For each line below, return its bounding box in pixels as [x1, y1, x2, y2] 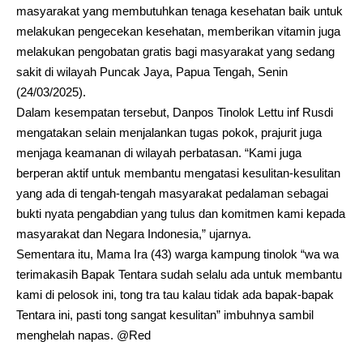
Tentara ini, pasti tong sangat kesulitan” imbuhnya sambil [16, 308, 314, 322]
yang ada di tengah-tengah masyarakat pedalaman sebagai [16, 186, 328, 200]
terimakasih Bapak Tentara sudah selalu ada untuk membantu [16, 267, 342, 281]
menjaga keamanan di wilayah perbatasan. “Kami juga [16, 146, 301, 160]
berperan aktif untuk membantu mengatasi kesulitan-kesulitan [16, 166, 340, 180]
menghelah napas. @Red [16, 328, 151, 342]
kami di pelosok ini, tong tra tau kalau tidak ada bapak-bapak [16, 288, 334, 301]
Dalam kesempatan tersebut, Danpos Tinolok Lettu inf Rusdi [16, 105, 333, 119]
